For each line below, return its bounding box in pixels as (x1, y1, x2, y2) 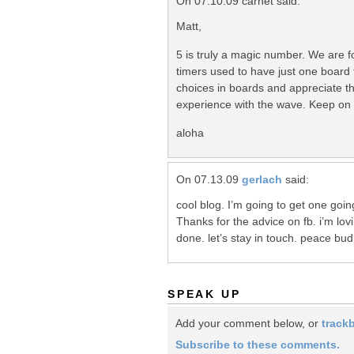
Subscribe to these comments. (175, 338, 340, 352)
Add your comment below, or (175, 316, 322, 330)
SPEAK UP (168, 288, 241, 301)
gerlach (242, 172, 282, 186)
